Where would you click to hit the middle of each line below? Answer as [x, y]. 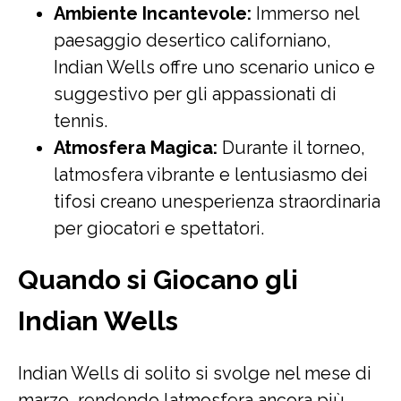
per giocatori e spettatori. [159, 228]
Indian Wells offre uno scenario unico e [214, 67]
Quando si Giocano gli [158, 280]
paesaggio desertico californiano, [192, 40]
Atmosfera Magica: [136, 148]
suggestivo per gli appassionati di [195, 94]
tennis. [81, 121]
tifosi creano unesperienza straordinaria [217, 201]
